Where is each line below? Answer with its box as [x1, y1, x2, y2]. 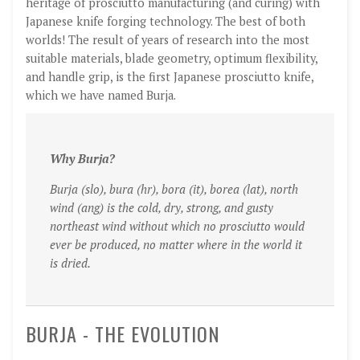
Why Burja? [50, 151, 115, 167]
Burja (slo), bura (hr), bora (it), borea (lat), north [50, 181, 298, 197]
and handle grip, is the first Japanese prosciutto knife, [26, 69, 313, 85]
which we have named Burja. [26, 88, 176, 104]
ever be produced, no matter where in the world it [50, 236, 302, 252]
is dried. [50, 255, 91, 271]
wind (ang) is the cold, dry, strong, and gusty [50, 199, 273, 215]
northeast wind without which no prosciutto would [50, 218, 305, 234]
